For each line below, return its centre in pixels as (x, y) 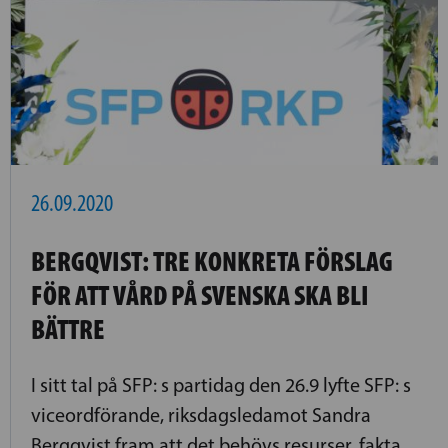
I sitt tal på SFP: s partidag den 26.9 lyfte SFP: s (221, 384)
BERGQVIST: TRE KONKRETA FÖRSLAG (212, 261)
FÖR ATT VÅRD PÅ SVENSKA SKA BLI (200, 295)
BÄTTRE (68, 329)
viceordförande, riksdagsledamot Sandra (201, 414)
